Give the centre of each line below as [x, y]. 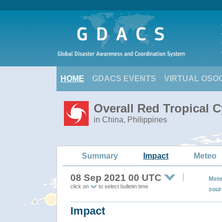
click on [80, 186]
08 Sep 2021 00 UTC [116, 178]
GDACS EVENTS [124, 79]
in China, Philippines [130, 120]
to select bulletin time [123, 186]
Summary [100, 156]
